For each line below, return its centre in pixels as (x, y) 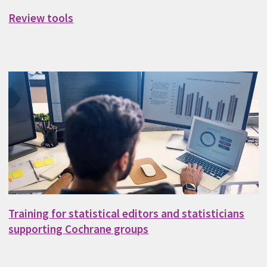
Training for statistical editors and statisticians (127, 214)
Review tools (41, 18)
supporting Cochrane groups (79, 229)
